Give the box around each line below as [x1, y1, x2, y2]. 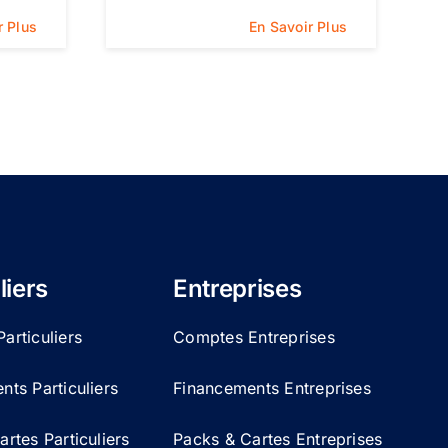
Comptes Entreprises [173, 326, 335, 347]
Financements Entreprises [173, 377, 371, 398]
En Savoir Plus [249, 17, 348, 35]
